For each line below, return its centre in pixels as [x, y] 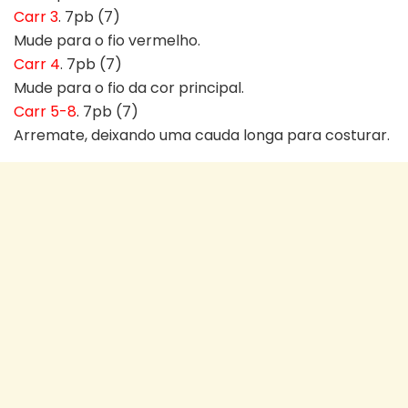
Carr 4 [37, 64]
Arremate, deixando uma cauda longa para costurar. [202, 135]
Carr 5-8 [45, 111]
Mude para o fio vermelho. [107, 40]
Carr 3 [36, 16]
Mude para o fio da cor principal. [129, 87]
